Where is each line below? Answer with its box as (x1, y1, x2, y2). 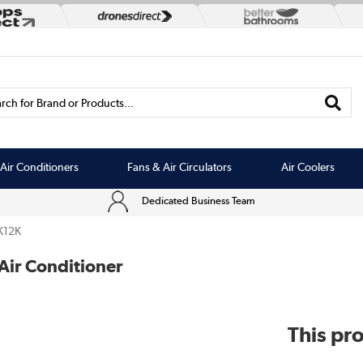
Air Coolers (281, 160, 335, 173)
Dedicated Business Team (142, 194, 256, 207)
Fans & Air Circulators (127, 160, 233, 173)
